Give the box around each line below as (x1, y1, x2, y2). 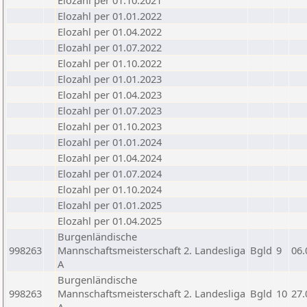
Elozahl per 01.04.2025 (58, 214, 162, 228)
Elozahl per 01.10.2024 (58, 182, 162, 196)
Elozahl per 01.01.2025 (58, 198, 162, 212)
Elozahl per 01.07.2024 (58, 167, 162, 180)
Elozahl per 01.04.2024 (58, 151, 162, 164)
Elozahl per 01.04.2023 (58, 88, 162, 101)
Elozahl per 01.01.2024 (58, 135, 162, 149)
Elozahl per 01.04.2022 (58, 25, 162, 38)
